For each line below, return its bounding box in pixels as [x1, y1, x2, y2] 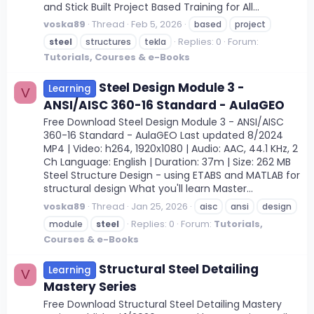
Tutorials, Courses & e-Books [43, 50, 190, 64]
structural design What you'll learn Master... [43, 182, 253, 196]
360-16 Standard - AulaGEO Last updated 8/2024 [43, 128, 283, 143]
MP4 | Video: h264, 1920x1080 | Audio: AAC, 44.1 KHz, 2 [43, 142, 298, 156]
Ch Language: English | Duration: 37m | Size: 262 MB [43, 155, 291, 170]
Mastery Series [43, 278, 137, 295]
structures [86, 36, 131, 48]
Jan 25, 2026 [131, 199, 188, 213]
